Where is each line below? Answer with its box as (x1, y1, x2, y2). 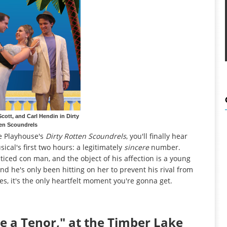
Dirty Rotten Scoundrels (46, 131, 126, 141)
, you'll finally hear (126, 131, 187, 141)
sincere (124, 142, 151, 152)
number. (151, 142, 180, 152)
